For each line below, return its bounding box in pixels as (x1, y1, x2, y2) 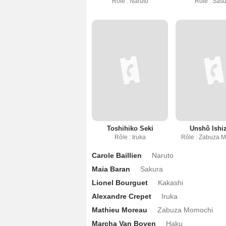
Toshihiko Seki (106, 125, 153, 133)
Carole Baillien (92, 151, 142, 160)
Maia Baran (92, 165, 130, 174)
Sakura (140, 165, 163, 174)
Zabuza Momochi (157, 206, 213, 214)
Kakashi (158, 179, 183, 187)
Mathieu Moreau (92, 206, 147, 214)
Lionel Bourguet (92, 179, 148, 187)
